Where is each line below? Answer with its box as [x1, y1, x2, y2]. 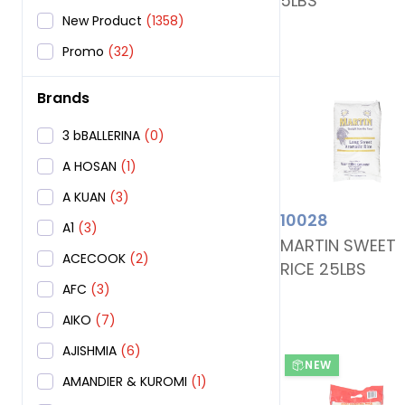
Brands [37, 88, 89, 109]
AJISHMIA [62, 342, 117, 361]
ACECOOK [62, 250, 126, 268]
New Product [62, 12, 142, 31]
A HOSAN [62, 157, 117, 176]
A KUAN [62, 188, 106, 207]
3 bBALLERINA [62, 127, 140, 146]
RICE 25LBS [280, 257, 367, 280]
